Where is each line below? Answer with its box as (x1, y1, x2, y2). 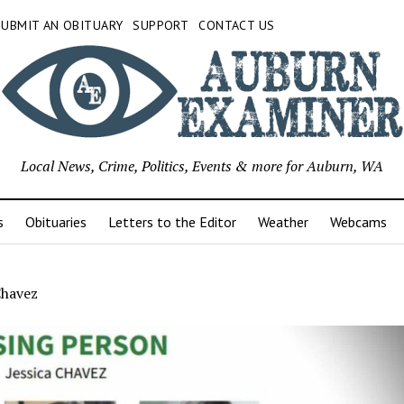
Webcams (329, 213, 387, 232)
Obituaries (24, 213, 87, 232)
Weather (257, 213, 308, 232)
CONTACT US (198, 17, 275, 33)
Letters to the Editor (107, 213, 236, 232)
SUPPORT (133, 17, 189, 33)
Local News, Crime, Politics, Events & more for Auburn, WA (21, 156, 383, 177)
